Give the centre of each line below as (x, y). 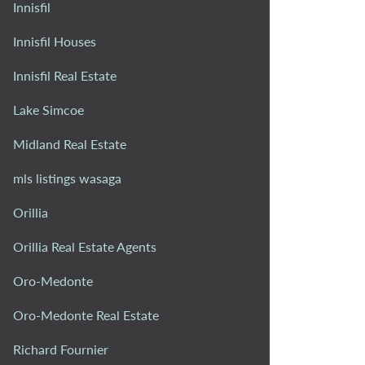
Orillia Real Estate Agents (85, 246)
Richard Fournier (61, 349)
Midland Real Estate (70, 143)
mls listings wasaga (67, 178)
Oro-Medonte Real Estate (86, 314)
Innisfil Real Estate (65, 75)
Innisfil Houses (55, 41)
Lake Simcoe (48, 109)
